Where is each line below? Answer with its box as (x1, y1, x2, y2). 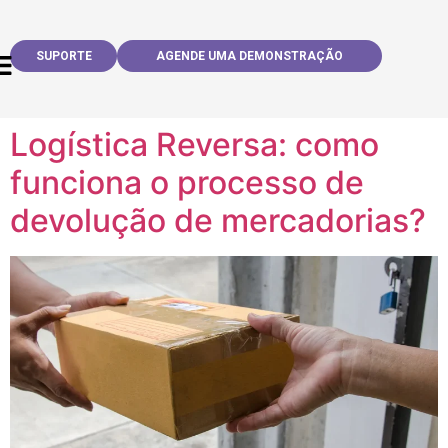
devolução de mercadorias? (10, 201, 426, 241)
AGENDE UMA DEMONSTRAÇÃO (156, 49, 344, 63)
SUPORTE (35, 49, 92, 63)
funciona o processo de (10, 163, 364, 203)
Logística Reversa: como (10, 125, 379, 165)
